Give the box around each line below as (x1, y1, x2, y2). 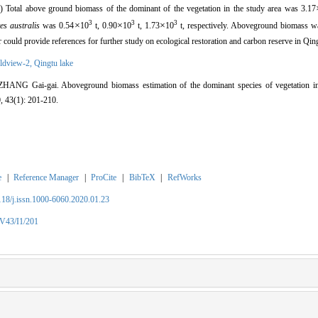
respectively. (187, 20, 229, 31)
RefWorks (167, 172, 202, 182)
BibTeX (128, 172, 155, 182)
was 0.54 (40, 20, 75, 31)
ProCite (91, 172, 117, 182)
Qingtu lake (34, 57, 73, 68)
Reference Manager (13, 172, 79, 182)
